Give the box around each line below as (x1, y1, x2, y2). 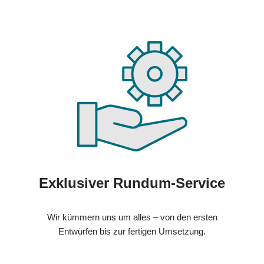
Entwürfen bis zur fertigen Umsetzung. (58, 226, 206, 237)
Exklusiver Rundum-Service (39, 175, 225, 192)
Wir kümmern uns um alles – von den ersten (47, 212, 217, 223)
